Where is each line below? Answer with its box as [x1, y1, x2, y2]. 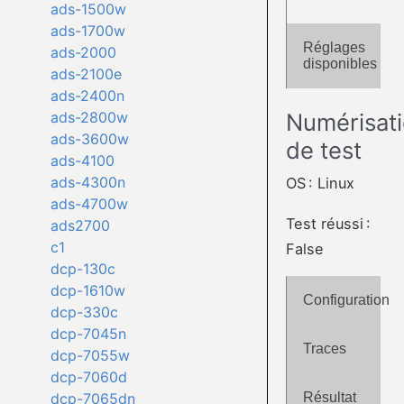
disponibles [302, 56, 377, 72]
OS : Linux [285, 174, 354, 193]
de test [285, 135, 362, 164]
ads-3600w [50, 130, 129, 149]
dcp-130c [50, 260, 115, 279]
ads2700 [50, 216, 110, 235]
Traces [302, 341, 346, 357]
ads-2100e [50, 65, 122, 84]
